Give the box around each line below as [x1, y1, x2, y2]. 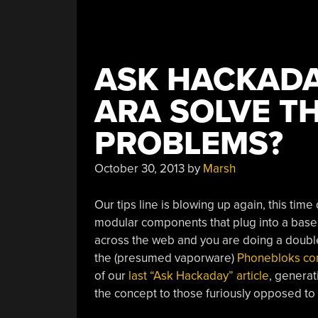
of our [94, 268, 128, 283]
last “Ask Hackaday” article [128, 268, 269, 283]
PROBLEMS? [94, 124, 283, 163]
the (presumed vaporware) [94, 250, 237, 265]
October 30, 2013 [94, 161, 185, 176]
